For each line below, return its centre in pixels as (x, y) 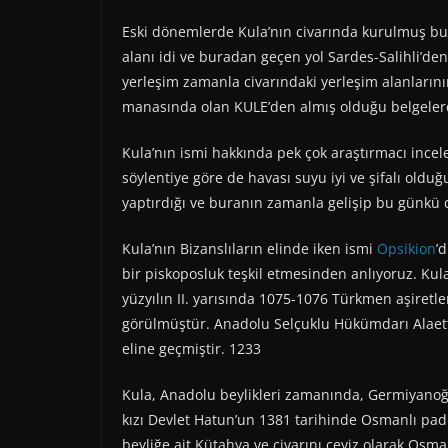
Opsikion (406, 248)
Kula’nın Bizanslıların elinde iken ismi (249, 248)
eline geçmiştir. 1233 (191, 348)
